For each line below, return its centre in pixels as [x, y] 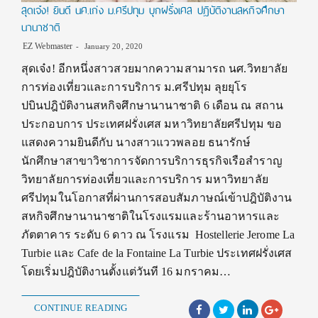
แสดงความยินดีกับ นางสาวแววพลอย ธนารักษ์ [136, 142]
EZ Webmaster [48, 46]
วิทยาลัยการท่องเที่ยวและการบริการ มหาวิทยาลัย [145, 179]
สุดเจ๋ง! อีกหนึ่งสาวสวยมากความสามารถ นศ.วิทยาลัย [155, 68]
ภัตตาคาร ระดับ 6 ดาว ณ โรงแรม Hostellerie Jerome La [158, 234]
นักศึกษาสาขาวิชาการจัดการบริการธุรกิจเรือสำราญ [152, 160]
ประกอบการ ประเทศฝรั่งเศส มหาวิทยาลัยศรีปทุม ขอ [152, 124]
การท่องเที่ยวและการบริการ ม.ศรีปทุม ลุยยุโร [135, 87]
